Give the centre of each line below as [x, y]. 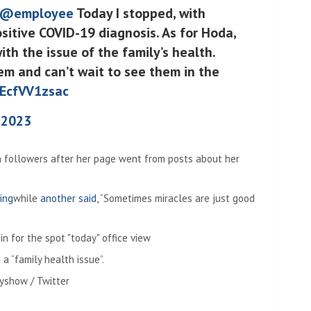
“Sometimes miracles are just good [176, 198]
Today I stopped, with [140, 13]
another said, [69, 198]
